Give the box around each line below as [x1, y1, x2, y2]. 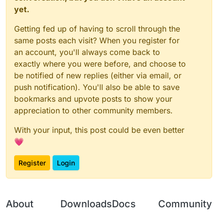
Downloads [60, 198, 112, 210]
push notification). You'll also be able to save [14, 82, 180, 92]
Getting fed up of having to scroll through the [14, 24, 180, 34]
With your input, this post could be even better [14, 125, 184, 135]
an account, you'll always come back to [14, 47, 160, 57]
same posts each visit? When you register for [14, 36, 180, 46]
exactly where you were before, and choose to [14, 59, 186, 69]
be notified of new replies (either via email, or [14, 71, 182, 81]
